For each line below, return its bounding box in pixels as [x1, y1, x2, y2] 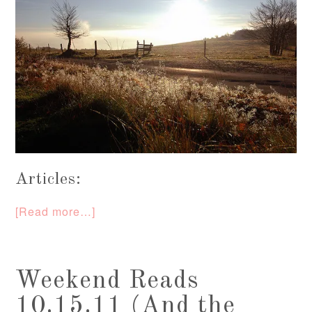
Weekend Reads [15, 269, 200, 295]
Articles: [15, 171, 82, 189]
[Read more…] [15, 203, 96, 220]
